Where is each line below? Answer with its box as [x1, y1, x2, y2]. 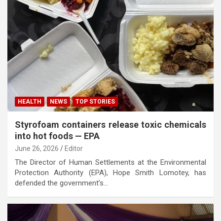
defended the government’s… [15, 178, 108, 187]
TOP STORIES [75, 98, 115, 105]
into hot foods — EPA [15, 130, 100, 141]
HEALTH [18, 98, 41, 105]
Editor [65, 144, 83, 152]
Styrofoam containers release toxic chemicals [15, 119, 206, 130]
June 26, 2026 [15, 144, 59, 152]
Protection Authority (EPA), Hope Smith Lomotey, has [15, 168, 206, 177]
